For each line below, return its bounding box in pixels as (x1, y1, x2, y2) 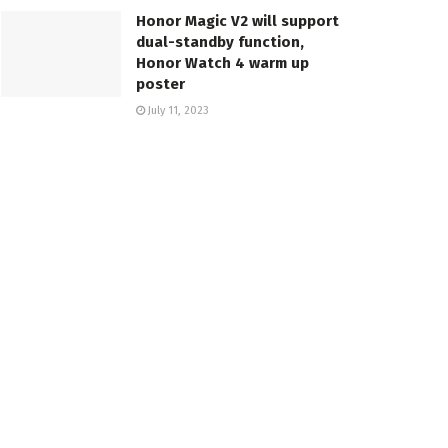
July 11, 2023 (145, 104, 209, 118)
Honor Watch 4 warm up (136, 54, 309, 73)
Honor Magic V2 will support (136, 12, 339, 31)
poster (136, 75, 185, 94)
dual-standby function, (136, 33, 304, 52)
